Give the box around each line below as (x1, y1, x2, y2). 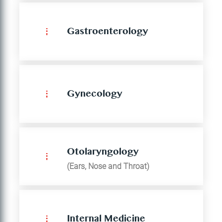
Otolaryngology (67, 146, 139, 160)
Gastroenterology (67, 26, 148, 40)
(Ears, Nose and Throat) (67, 161, 149, 171)
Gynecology (67, 88, 122, 102)
